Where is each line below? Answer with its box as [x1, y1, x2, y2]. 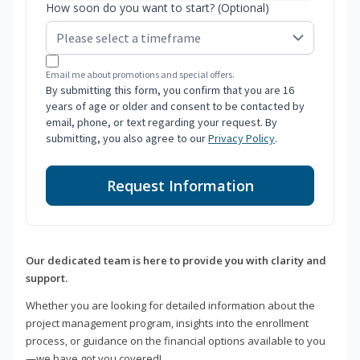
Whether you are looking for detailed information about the [26, 298, 315, 313]
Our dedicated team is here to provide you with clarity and [26, 253, 326, 268]
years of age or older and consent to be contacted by [46, 99, 305, 114]
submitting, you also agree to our [46, 131, 208, 146]
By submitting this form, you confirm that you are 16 [46, 83, 294, 98]
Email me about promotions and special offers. [46, 68, 235, 81]
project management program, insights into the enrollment [26, 316, 309, 331]
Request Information [106, 176, 254, 196]
